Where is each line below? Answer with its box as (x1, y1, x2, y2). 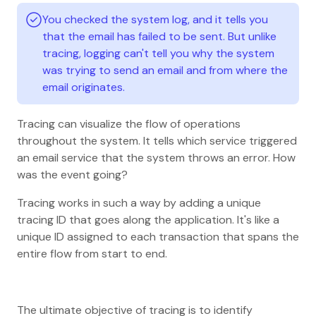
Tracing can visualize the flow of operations (17, 116, 241, 131)
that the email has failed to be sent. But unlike (42, 28, 276, 44)
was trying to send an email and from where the (42, 62, 288, 78)
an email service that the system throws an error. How (17, 150, 296, 165)
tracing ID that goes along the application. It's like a (17, 212, 279, 227)
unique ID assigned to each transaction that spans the (17, 229, 299, 244)
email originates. (42, 79, 125, 95)
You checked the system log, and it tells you (42, 11, 268, 27)
